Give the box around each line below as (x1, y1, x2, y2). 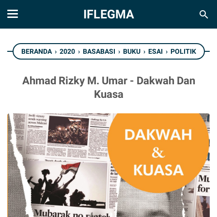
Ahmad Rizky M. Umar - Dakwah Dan (22, 75, 195, 87)
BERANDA (21, 47, 52, 55)
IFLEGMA (83, 7, 134, 21)
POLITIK (170, 47, 196, 55)
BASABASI (82, 47, 115, 55)
